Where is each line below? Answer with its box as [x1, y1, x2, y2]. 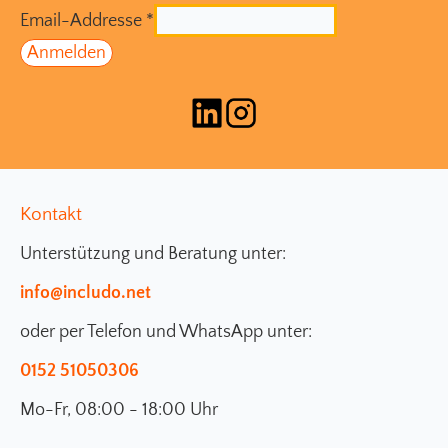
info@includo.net [20, 282, 151, 303]
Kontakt [20, 203, 82, 225]
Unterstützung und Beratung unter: [20, 243, 286, 264]
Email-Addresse [20, 10, 146, 31]
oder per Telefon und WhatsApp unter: [20, 321, 312, 342]
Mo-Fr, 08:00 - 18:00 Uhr [20, 399, 218, 420]
